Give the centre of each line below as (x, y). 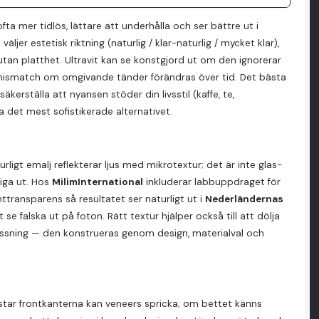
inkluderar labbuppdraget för (212, 182)
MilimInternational (98, 182)
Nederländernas (245, 199)
